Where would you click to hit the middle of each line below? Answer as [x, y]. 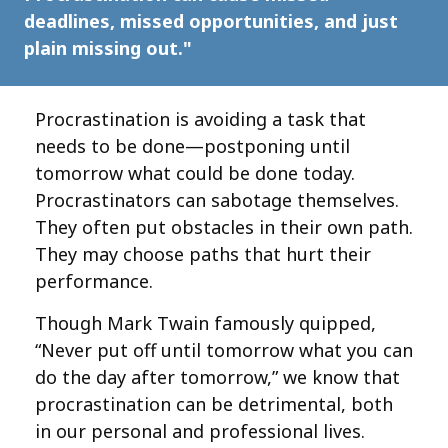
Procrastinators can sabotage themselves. [217, 200]
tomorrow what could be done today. [195, 173]
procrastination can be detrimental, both [214, 404]
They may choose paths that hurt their [203, 254]
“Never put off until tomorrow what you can [224, 350]
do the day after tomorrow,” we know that [217, 377]
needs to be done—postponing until [192, 146]
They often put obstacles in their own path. [224, 227]
